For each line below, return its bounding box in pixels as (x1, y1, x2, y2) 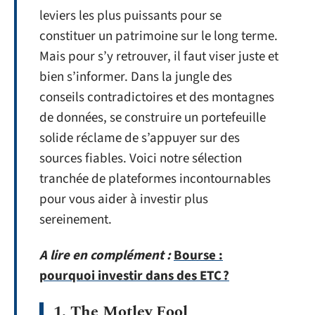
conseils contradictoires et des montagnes (39, 87, 274, 107)
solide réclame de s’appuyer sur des (39, 128, 240, 148)
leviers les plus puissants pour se (39, 6, 221, 25)
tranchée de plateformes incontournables (39, 169, 271, 188)
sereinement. (39, 210, 112, 229)
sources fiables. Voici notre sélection (39, 148, 242, 168)
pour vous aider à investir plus (39, 189, 208, 209)
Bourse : (174, 246, 223, 265)
